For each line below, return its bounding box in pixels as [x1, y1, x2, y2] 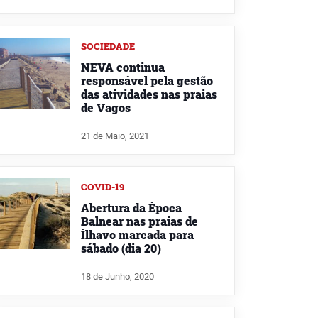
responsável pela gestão [81, 73, 213, 89]
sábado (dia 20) [81, 240, 161, 256]
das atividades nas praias [81, 87, 217, 102]
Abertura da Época [81, 199, 182, 215]
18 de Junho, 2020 [81, 270, 154, 282]
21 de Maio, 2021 [81, 130, 149, 141]
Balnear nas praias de [81, 213, 198, 229]
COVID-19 [81, 180, 124, 192]
